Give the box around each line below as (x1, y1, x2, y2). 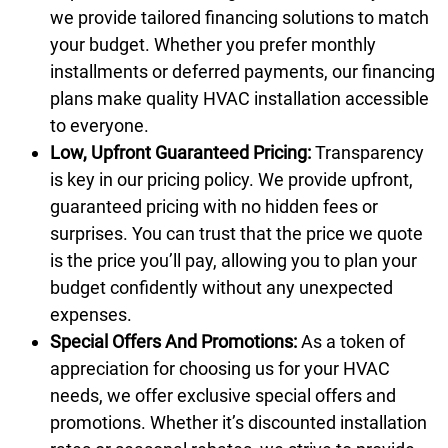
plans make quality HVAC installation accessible (50, 87, 429, 109)
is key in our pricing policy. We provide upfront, (50, 168, 413, 190)
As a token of (297, 330, 405, 352)
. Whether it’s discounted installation (141, 411, 427, 433)
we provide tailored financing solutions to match (50, 6, 429, 28)
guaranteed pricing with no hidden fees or (50, 195, 378, 217)
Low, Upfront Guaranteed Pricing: (50, 141, 311, 163)
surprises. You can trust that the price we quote (50, 222, 423, 244)
